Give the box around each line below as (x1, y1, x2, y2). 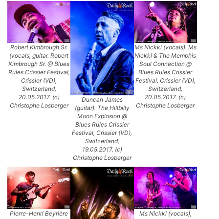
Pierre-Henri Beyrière (10, 209, 68, 217)
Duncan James (81, 96, 123, 104)
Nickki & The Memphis (134, 52, 197, 60)
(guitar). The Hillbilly (74, 104, 130, 112)
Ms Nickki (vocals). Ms (134, 44, 197, 51)
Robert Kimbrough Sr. (10, 44, 68, 51)
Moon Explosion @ (77, 112, 127, 120)
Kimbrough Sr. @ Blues (8, 60, 70, 68)
